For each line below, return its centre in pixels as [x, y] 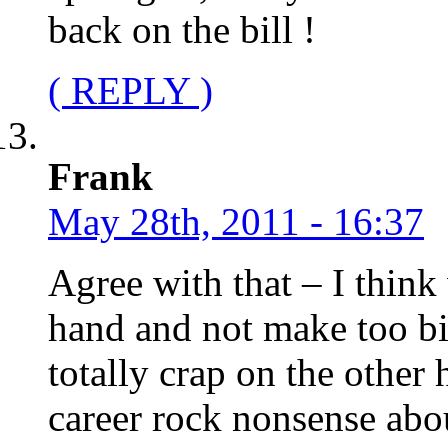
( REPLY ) [130, 90]
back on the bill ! [182, 29]
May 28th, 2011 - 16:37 [236, 221]
